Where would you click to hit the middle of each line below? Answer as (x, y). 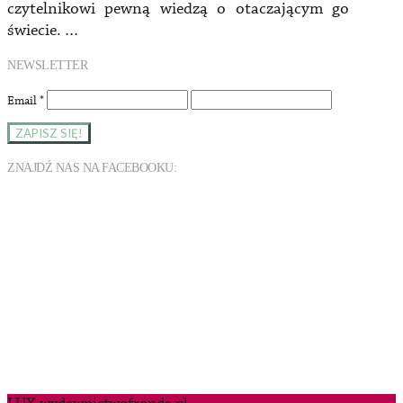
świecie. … (43, 31)
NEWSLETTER (48, 66)
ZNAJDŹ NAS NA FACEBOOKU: (92, 167)
